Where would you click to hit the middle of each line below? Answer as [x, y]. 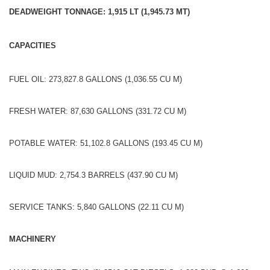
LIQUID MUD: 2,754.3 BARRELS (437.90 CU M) [93, 175]
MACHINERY [33, 239]
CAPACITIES [33, 45]
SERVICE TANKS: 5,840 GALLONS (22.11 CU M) [96, 207]
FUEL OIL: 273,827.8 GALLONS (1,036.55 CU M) [96, 79]
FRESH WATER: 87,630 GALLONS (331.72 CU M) [98, 111]
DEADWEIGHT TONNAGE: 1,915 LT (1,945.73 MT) [99, 11]
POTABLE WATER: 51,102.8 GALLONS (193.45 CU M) [106, 143]
